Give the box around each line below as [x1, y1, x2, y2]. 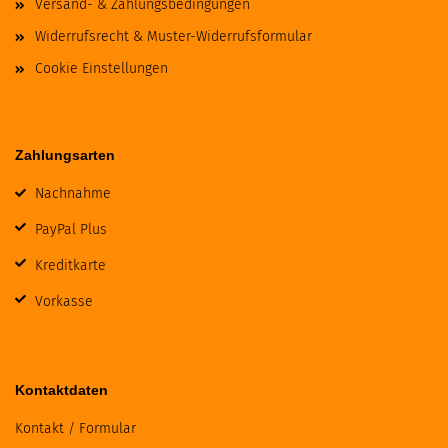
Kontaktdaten [15, 382, 108, 399]
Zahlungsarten [15, 147, 115, 164]
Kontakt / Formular [15, 420, 136, 438]
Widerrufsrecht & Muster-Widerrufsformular [35, 28, 312, 46]
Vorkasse [35, 293, 93, 311]
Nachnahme [35, 185, 111, 203]
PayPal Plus [35, 221, 107, 239]
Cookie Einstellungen [35, 60, 168, 78]
